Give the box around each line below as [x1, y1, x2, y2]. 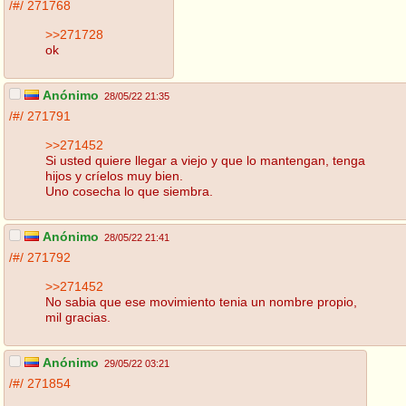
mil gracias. [45, 309, 111, 324]
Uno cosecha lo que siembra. [45, 183, 213, 198]
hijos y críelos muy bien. [45, 168, 183, 183]
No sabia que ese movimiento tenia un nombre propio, [45, 294, 357, 309]
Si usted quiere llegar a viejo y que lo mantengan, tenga [45, 152, 365, 168]
